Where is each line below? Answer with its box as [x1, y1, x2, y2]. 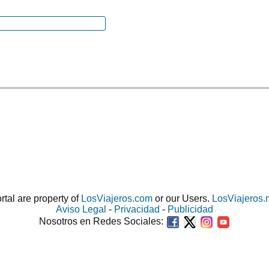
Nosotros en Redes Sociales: [38, 216, 166, 227]
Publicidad [168, 204, 213, 214]
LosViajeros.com [81, 193, 153, 204]
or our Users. [153, 193, 212, 204]
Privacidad [114, 204, 160, 214]
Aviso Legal [56, 204, 106, 214]
